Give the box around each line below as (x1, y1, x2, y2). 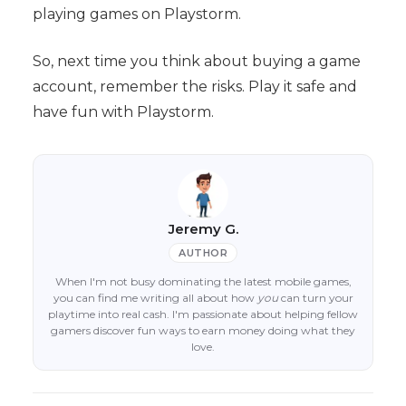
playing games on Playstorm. (32, 5, 241, 24)
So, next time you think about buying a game (32, 53, 361, 71)
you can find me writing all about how (53, 291, 257, 305)
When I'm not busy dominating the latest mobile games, (54, 275, 352, 289)
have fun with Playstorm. (32, 103, 214, 121)
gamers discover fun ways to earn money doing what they (51, 324, 355, 338)
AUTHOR (179, 246, 227, 260)
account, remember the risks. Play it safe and (32, 78, 357, 96)
